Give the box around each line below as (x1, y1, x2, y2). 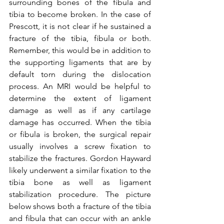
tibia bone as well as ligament (9, 177, 151, 187)
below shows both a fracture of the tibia (9, 201, 151, 211)
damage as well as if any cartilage (9, 105, 151, 115)
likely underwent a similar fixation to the (9, 165, 151, 175)
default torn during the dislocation (9, 69, 151, 79)
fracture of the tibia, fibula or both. (9, 33, 151, 43)
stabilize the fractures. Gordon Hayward (9, 153, 151, 163)
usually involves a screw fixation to (9, 141, 151, 151)
